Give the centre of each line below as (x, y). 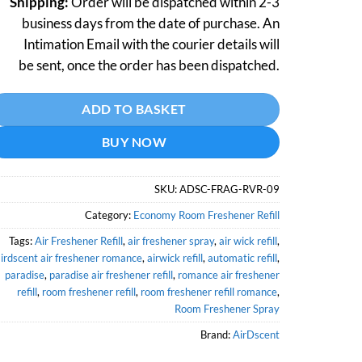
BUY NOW (134, 141)
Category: (109, 215)
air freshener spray (171, 240)
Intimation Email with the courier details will (152, 44)
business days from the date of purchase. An (151, 23)
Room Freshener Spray (227, 308)
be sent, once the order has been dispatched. (149, 65)
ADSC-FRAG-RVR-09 (229, 189)
